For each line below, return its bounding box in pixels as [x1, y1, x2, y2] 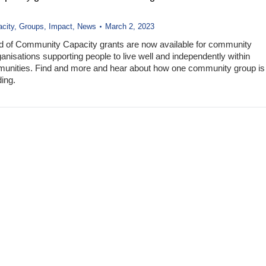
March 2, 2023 [104, 22, 154, 31]
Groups [18, 22, 44, 31]
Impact [48, 22, 72, 31]
